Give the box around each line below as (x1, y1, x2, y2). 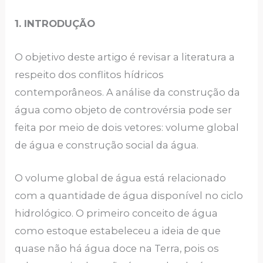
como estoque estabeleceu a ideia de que (15, 224, 221, 237)
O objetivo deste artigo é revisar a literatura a (15, 50, 235, 63)
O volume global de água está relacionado (15, 171, 227, 184)
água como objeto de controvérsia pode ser (15, 103, 232, 116)
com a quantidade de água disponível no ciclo (15, 189, 244, 201)
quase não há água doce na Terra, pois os (15, 242, 220, 254)
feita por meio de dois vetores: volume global (15, 121, 240, 133)
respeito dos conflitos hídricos (15, 68, 164, 80)
